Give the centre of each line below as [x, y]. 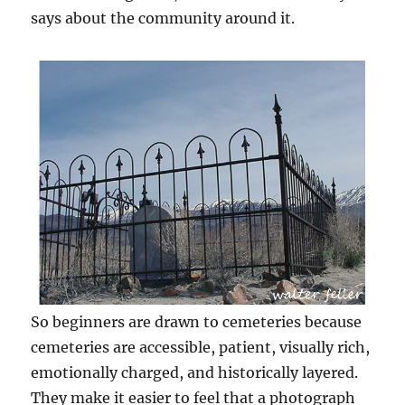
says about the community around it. [163, 19]
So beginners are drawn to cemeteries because [197, 321]
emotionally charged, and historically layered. [195, 372]
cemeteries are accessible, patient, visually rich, [201, 347]
